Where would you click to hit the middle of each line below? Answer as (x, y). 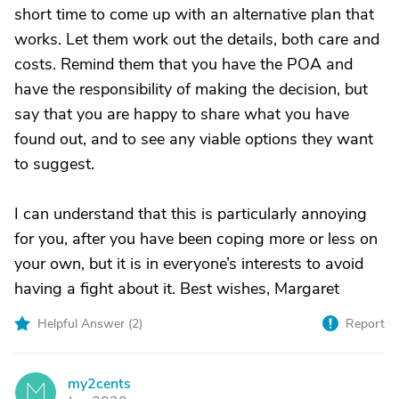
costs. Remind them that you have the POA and (183, 64)
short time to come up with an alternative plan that (194, 14)
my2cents (99, 384)
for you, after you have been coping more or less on (196, 239)
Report (365, 324)
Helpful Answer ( (85, 324)
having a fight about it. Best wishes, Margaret (177, 289)
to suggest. (54, 164)
